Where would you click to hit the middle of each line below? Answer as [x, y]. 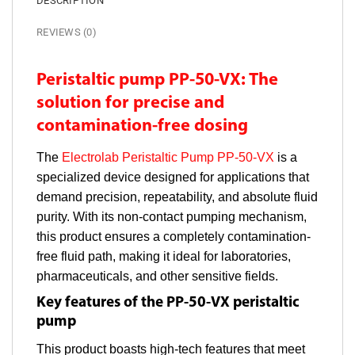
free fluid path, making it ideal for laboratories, [164, 256]
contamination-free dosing [142, 127]
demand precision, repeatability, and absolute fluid [177, 197]
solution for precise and [130, 104]
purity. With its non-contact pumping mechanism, [172, 216]
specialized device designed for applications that [173, 177]
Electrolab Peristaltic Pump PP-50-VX [168, 157]
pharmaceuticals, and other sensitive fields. [157, 276]
